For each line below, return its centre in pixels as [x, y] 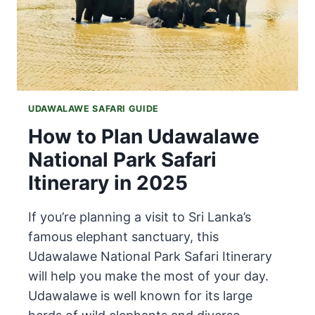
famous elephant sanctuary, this [123, 236]
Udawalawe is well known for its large [140, 295]
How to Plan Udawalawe [144, 136]
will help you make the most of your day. [148, 276]
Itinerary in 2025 [108, 182]
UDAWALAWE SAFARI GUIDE [94, 109]
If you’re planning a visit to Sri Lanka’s [140, 217]
